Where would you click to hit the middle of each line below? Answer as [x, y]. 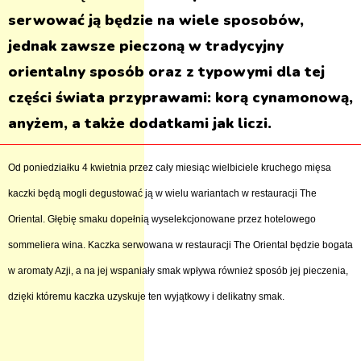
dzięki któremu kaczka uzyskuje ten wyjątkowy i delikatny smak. [146, 297]
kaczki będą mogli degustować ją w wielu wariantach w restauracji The [162, 193]
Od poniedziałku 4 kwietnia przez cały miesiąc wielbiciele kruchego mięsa [170, 168]
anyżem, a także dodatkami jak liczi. [140, 123]
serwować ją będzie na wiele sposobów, [156, 20]
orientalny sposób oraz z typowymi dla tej [166, 72]
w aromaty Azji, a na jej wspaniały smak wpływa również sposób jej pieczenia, [178, 271]
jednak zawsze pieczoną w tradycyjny [146, 46]
